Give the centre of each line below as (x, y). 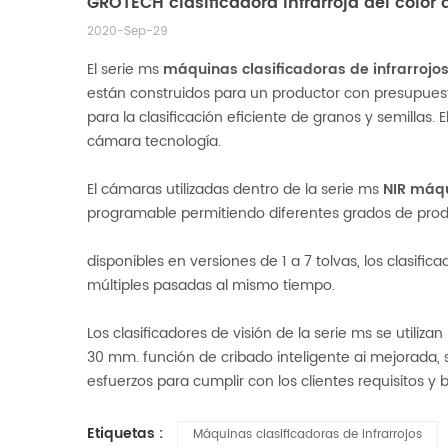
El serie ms (123, 69)
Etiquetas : (127, 433)
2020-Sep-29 (127, 31)
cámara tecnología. (154, 141)
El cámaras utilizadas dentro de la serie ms (233, 189)
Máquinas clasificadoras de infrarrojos (307, 434)
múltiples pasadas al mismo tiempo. (211, 285)
